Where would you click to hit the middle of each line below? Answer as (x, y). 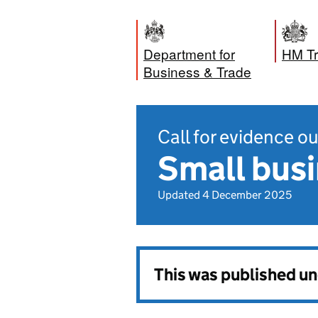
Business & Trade (197, 71)
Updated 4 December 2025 (225, 195)
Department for (189, 54)
